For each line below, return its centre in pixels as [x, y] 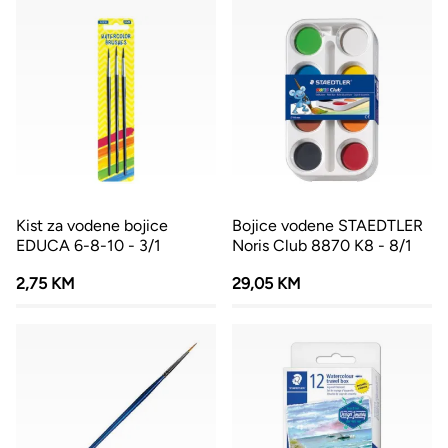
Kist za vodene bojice [92, 225]
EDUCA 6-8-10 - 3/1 [88, 245]
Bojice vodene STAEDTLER [327, 225]
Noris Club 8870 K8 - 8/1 [322, 245]
